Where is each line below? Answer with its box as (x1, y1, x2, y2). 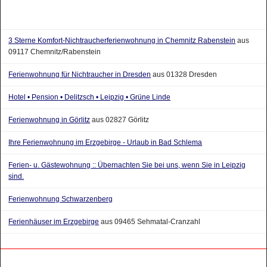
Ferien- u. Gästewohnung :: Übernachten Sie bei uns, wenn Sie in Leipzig (8, 160, 246, 169)
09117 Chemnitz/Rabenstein (8, 47, 101, 56)
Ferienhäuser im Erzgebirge (8, 217, 100, 226)
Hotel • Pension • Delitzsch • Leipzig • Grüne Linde (8, 92, 171, 101)
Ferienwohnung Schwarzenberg (8, 194, 113, 203)
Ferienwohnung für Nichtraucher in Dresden (8, 70, 151, 79)
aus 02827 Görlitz (90, 115, 150, 124)
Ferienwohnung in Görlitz (8, 115, 91, 124)
